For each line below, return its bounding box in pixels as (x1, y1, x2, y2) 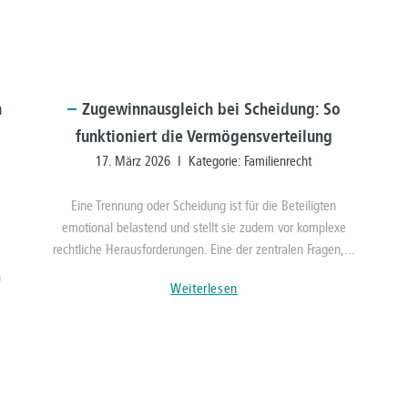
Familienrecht (244, 153, 312, 170)
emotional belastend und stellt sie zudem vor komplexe (61, 219, 346, 237)
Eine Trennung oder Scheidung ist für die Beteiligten (71, 198, 337, 215)
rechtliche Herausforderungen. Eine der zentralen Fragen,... (52, 241, 355, 259)
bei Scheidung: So (212, 99, 341, 120)
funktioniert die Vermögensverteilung (75, 127, 332, 148)
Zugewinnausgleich (81, 99, 213, 120)
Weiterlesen (170, 280, 238, 298)
